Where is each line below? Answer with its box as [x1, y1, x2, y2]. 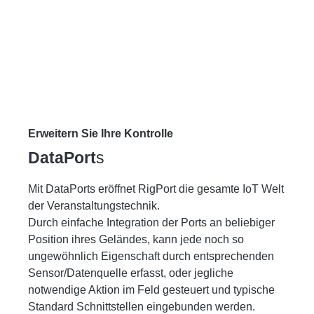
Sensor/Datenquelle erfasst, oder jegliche [28, 266, 233, 279]
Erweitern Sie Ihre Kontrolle [28, 127, 173, 139]
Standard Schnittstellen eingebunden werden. [28, 300, 255, 313]
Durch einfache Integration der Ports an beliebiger [28, 216, 275, 228]
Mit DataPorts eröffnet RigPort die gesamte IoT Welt [28, 182, 284, 195]
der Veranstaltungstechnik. [28, 199, 160, 212]
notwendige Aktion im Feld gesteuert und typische [28, 283, 275, 296]
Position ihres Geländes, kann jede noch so [28, 233, 244, 245]
